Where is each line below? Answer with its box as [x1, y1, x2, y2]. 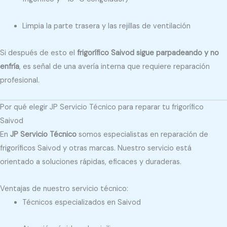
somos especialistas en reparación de [77, 130, 208, 140]
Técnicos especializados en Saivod [22, 197, 141, 207]
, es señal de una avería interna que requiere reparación [19, 61, 210, 71]
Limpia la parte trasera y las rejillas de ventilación [22, 21, 191, 31]
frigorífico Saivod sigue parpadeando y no [77, 48, 219, 58]
